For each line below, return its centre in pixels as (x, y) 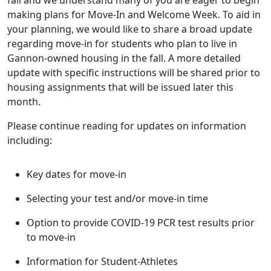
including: (30, 141)
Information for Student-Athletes (103, 262)
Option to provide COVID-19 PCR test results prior (141, 223)
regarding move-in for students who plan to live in (122, 44)
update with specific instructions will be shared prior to (134, 73)
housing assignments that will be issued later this (120, 87)
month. (25, 102)
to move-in (52, 237)
